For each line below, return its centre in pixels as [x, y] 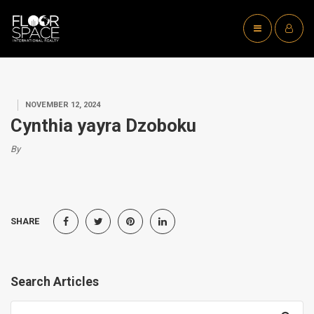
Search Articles [55, 282]
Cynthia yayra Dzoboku [103, 125]
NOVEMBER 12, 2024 [63, 105]
